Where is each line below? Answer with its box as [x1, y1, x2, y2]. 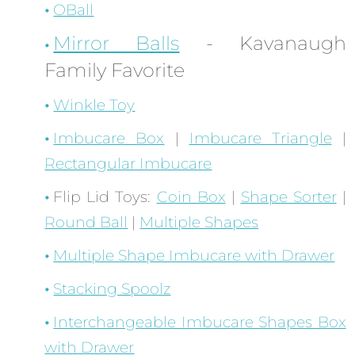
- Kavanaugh [179, 32, 346, 55]
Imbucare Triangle [189, 129, 332, 148]
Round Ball [44, 213, 128, 232]
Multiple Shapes [139, 213, 259, 232]
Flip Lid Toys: [53, 188, 157, 207]
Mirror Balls [53, 32, 180, 55]
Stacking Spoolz [53, 280, 171, 299]
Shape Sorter [240, 188, 337, 207]
